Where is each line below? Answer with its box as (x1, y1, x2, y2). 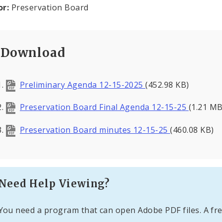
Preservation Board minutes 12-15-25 (19, 124, 170, 135)
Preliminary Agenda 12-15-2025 (19, 79, 146, 90)
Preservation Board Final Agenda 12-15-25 (19, 102, 189, 113)
